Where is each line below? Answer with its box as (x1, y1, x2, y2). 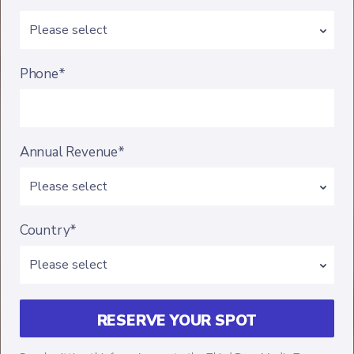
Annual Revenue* (19, 143, 125, 161)
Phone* (19, 65, 66, 83)
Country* (19, 221, 77, 239)
